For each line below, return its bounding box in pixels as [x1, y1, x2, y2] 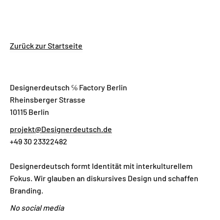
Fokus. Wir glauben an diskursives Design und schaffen [10, 173, 198, 183]
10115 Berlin [10, 107, 49, 116]
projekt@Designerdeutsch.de [10, 124, 112, 134]
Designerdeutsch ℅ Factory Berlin [10, 82, 127, 92]
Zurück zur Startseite [10, 41, 82, 50]
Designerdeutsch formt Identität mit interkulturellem [10, 161, 192, 170]
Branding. [10, 186, 43, 195]
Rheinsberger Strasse [10, 95, 85, 104]
